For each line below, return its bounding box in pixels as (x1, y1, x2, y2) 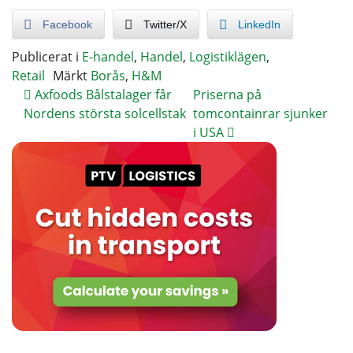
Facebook (43, 17, 92, 31)
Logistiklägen (189, 47, 266, 65)
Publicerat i (12, 47, 82, 65)
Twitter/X (143, 17, 187, 31)
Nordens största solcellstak (24, 104, 186, 122)
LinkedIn (238, 17, 281, 31)
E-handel (82, 47, 134, 65)
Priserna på (193, 85, 262, 103)
